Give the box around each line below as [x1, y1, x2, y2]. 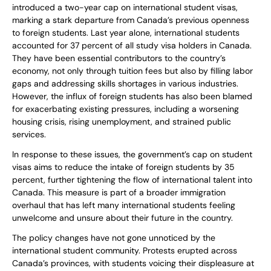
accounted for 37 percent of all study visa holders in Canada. [12, 40, 252, 51]
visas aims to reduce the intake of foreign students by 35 [12, 162, 235, 173]
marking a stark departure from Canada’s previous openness [12, 15, 249, 26]
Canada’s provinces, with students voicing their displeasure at [12, 258, 254, 269]
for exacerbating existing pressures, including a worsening [12, 103, 239, 115]
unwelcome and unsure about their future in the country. [12, 212, 233, 224]
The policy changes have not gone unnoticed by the [12, 232, 215, 244]
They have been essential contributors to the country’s [12, 53, 226, 64]
